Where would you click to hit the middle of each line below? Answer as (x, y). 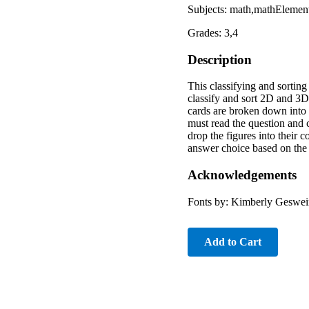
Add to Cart (233, 241)
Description (220, 59)
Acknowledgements (242, 175)
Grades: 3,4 (213, 32)
